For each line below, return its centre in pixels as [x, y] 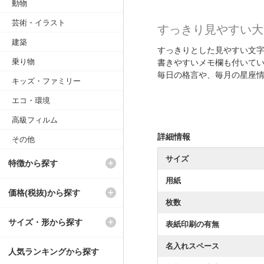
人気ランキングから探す [54, 252]
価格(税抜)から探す [44, 193]
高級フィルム [34, 120]
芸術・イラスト [38, 22]
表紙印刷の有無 [192, 225]
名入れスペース [192, 246]
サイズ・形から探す [45, 222]
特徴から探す [33, 164]
